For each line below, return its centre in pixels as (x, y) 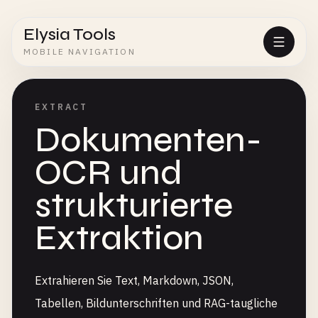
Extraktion (119, 238)
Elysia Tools (70, 34)
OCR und (109, 173)
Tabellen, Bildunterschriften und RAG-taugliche (156, 303)
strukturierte (134, 205)
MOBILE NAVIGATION (79, 51)
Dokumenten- (148, 140)
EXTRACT (62, 107)
